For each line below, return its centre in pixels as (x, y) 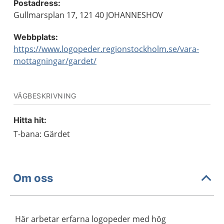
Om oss (33, 178)
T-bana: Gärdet (42, 134)
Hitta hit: (30, 120)
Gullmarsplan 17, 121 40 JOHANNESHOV (88, 15)
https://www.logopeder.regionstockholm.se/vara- (106, 49)
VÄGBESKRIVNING (45, 96)
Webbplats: (36, 37)
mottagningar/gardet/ (55, 61)
